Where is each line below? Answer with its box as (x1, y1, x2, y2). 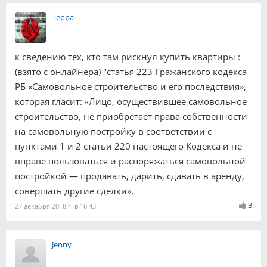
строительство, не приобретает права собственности (15, 110, 247, 122)
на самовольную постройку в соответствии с (15, 125, 212, 137)
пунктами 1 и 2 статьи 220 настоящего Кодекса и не (15, 140, 242, 152)
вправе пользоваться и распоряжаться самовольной (15, 155, 246, 167)
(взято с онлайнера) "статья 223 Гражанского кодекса (15, 66, 247, 77)
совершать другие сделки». (15, 185, 133, 197)
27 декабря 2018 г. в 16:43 (15, 201, 96, 210)
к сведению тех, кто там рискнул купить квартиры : (15, 51, 240, 63)
